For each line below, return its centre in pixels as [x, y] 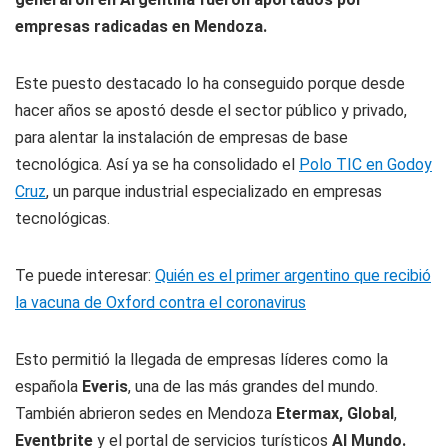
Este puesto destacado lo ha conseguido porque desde [210, 83]
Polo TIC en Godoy [365, 164]
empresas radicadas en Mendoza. [141, 26]
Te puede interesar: [85, 275]
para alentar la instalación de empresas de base [181, 137]
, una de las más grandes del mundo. [253, 386]
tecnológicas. [62, 218]
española [48, 386]
